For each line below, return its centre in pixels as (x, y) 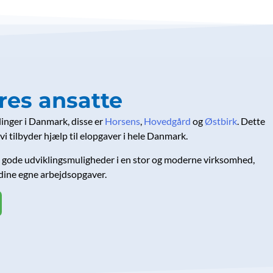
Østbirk (221, 121)
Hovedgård (167, 121)
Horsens (122, 121)
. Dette (251, 121)
